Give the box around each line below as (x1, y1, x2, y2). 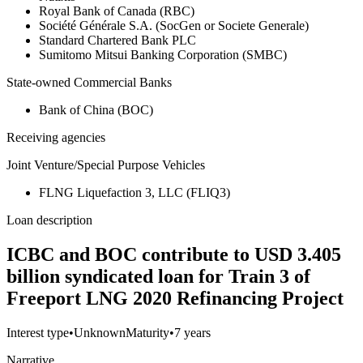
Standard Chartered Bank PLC (39, 33, 196, 48)
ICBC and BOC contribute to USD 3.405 (6, 244, 341, 266)
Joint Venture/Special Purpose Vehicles (6, 158, 205, 173)
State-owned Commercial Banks (6, 75, 172, 90)
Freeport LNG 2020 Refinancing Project (6, 288, 344, 310)
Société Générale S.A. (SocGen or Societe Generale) (39, 19, 309, 33)
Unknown (74, 326, 126, 340)
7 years (174, 326, 211, 340)
